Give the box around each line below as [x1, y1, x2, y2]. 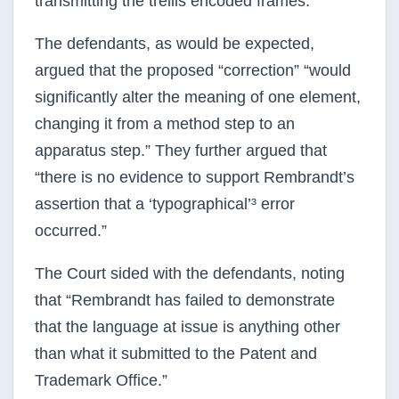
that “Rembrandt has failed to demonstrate [35, 291, 335, 309]
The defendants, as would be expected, [35, 35, 314, 53]
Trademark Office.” [35, 371, 167, 389]
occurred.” [35, 222, 107, 240]
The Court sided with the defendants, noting [35, 265, 345, 282]
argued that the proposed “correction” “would [35, 61, 351, 79]
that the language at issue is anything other [35, 318, 340, 336]
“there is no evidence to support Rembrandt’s [35, 168, 354, 186]
